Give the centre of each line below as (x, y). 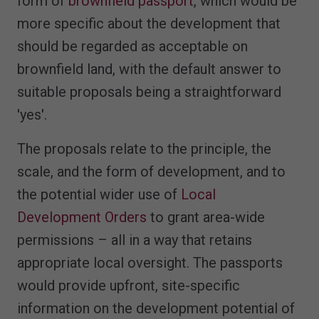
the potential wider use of (99, 195)
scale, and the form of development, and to (151, 172)
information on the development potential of (156, 309)
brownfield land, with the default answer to (149, 69)
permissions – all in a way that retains (135, 240)
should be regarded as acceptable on (132, 47)
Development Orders (82, 218)
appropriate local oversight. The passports (150, 263)
